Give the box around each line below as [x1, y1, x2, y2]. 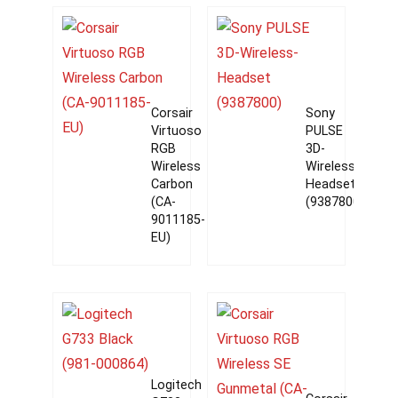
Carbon [150, 176, 193, 192]
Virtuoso [150, 123, 202, 139]
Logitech [150, 377, 202, 393]
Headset [305, 176, 355, 192]
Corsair [150, 105, 193, 121]
